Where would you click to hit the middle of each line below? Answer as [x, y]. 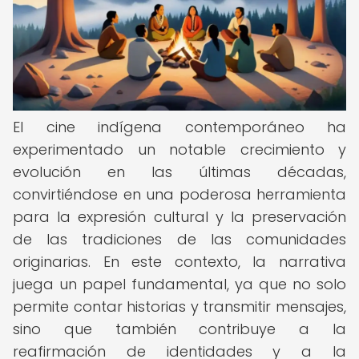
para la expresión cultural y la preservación [179, 217]
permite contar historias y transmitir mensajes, [179, 307]
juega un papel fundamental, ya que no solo [179, 284]
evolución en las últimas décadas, [179, 172]
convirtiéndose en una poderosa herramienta [179, 194]
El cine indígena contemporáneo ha [179, 127]
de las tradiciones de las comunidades [179, 239]
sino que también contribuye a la [179, 329]
